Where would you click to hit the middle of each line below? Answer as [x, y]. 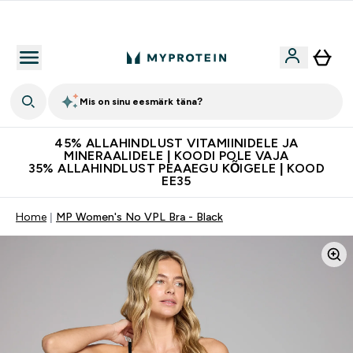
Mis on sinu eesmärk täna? [141, 102]
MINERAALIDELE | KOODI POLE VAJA [176, 156]
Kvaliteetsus [186, 20]
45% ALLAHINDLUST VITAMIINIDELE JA [176, 143]
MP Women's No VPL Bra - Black [139, 217]
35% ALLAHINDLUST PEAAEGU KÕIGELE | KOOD [176, 168]
